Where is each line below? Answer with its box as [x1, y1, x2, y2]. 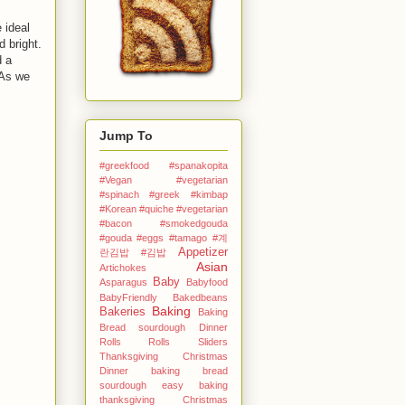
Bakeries [99, 305, 146, 318]
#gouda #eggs [99, 231, 165, 243]
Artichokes [99, 261, 146, 273]
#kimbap [190, 188, 228, 200]
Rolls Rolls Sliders [99, 335, 228, 347]
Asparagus [99, 276, 147, 287]
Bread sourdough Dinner [99, 321, 228, 333]
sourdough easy [99, 379, 184, 391]
